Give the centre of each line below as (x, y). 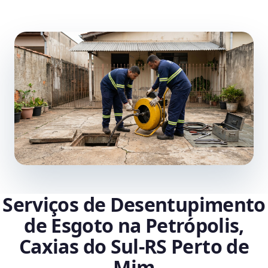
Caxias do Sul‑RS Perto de (134, 246)
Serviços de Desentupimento (134, 205)
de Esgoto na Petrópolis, (134, 226)
